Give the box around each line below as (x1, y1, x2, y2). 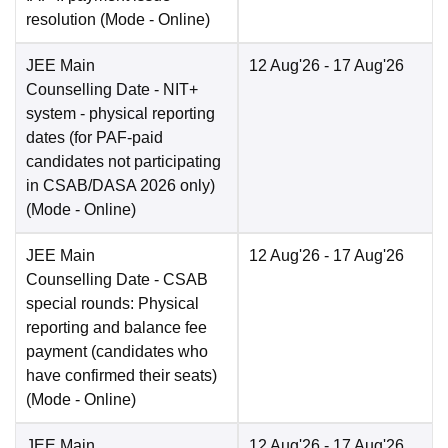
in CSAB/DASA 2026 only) (26, 177, 215, 195)
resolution (26, 11, 96, 29)
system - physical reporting (26, 105, 215, 123)
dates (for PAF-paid (26, 129, 163, 147)
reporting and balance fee (26, 319, 207, 337)
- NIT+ (150, 81, 198, 99)
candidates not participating (26, 153, 221, 171)
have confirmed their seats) (26, 367, 217, 385)
